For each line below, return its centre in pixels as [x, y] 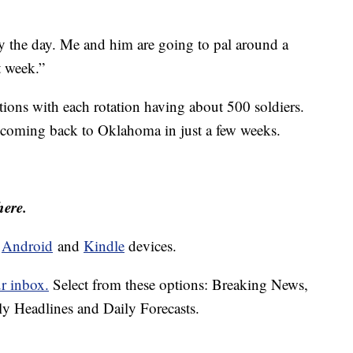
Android [27, 246]
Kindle [104, 246]
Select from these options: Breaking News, [178, 284]
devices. [150, 246]
